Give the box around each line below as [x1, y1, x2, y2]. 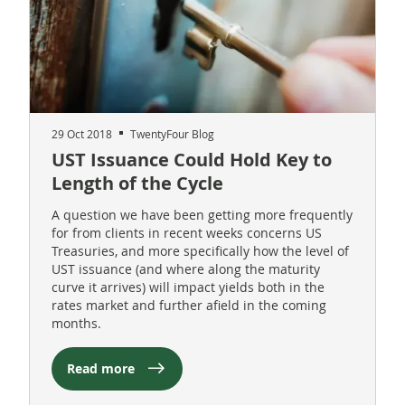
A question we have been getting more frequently [52, 205, 353, 223]
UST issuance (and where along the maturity [52, 259, 320, 278]
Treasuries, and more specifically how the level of [52, 241, 349, 259]
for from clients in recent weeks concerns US [52, 223, 322, 241]
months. [52, 314, 101, 332]
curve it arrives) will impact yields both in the [52, 278, 325, 296]
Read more [67, 359, 135, 377]
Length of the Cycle [52, 170, 223, 195]
